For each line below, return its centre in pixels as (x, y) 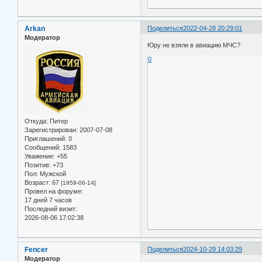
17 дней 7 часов (48, 200)
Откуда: (36, 121)
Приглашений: (46, 139)
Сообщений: (43, 148)
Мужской (52, 174)
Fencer (36, 249)
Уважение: (40, 156)
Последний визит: (51, 209)
